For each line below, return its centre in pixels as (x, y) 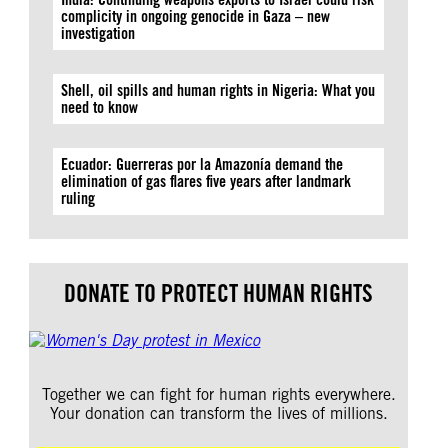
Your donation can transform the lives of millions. (218, 413)
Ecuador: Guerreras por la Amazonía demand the (202, 164)
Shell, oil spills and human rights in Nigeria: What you (218, 90)
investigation (98, 33)
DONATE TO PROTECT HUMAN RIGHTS (219, 293)
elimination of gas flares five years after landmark (206, 181)
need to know (100, 107)
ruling (80, 198)
